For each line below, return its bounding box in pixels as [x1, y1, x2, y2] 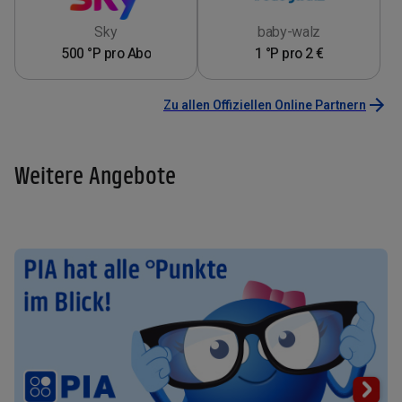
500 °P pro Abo [61, 45, 151, 63]
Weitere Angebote [14, 161, 176, 189]
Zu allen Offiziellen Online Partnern [163, 98, 366, 113]
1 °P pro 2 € [254, 45, 324, 63]
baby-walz [257, 23, 321, 41]
